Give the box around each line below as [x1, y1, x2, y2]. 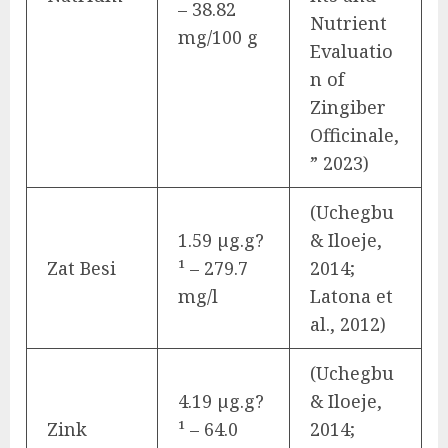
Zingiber [310, 94, 386, 119]
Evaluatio [310, 38, 393, 63]
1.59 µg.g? [178, 227, 264, 252]
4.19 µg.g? [178, 388, 264, 413]
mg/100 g [178, 24, 258, 49]
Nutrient [310, 10, 387, 35]
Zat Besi [47, 255, 116, 280]
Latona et [310, 283, 393, 308]
